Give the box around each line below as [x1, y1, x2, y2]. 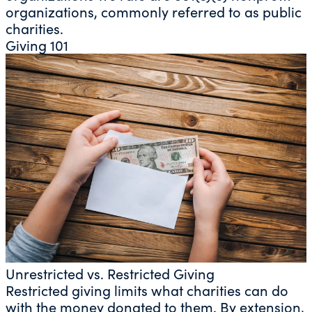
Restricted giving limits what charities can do [6, 280, 288, 299]
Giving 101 [6, 35, 68, 54]
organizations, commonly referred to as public [6, 1, 302, 21]
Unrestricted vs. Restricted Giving [6, 263, 214, 283]
